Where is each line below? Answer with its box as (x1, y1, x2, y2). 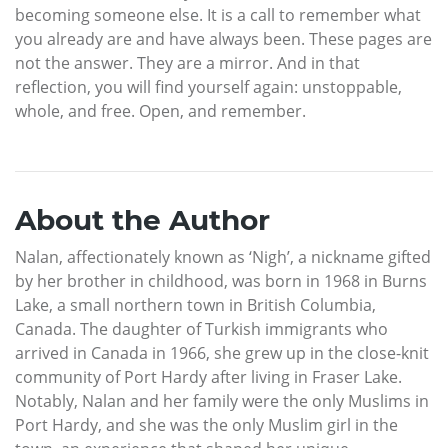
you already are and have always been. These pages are (15, 28, 432, 51)
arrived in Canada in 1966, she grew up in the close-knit (15, 342, 429, 365)
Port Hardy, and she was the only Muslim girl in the (15, 414, 398, 437)
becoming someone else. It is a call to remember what (15, 4, 421, 27)
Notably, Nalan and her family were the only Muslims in (15, 390, 429, 413)
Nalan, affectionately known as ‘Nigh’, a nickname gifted (15, 246, 431, 269)
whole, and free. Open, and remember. (15, 100, 306, 123)
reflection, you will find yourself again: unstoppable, (15, 76, 402, 99)
